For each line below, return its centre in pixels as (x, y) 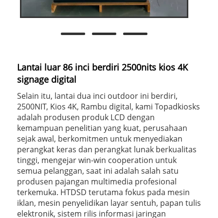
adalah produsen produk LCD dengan (86, 117)
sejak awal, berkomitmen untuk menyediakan (100, 138)
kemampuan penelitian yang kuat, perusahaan (102, 128)
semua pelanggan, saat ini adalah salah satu (98, 171)
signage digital (47, 79)
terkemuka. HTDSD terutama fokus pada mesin (103, 192)
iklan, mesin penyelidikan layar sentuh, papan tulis (109, 203)
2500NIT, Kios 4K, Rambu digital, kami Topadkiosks (109, 106)
